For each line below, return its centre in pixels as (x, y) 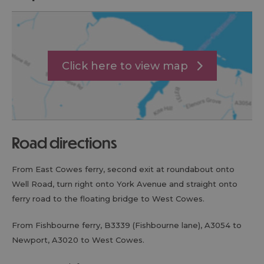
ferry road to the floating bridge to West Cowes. (108, 199)
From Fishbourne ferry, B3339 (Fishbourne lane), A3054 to (127, 225)
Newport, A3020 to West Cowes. (78, 240)
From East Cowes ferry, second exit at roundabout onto (123, 169)
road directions (68, 142)
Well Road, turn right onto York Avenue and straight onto (125, 184)
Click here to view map (125, 66)
